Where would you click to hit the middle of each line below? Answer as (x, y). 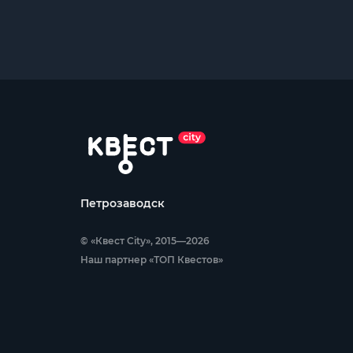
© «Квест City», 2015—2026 (145, 241)
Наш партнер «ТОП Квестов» (152, 260)
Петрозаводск (123, 203)
